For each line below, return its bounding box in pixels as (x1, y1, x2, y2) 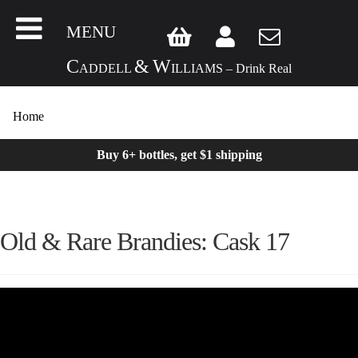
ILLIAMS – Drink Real (171, 62, 292, 76)
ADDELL (79, 62, 134, 76)
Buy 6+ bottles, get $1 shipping (96, 148, 262, 161)
